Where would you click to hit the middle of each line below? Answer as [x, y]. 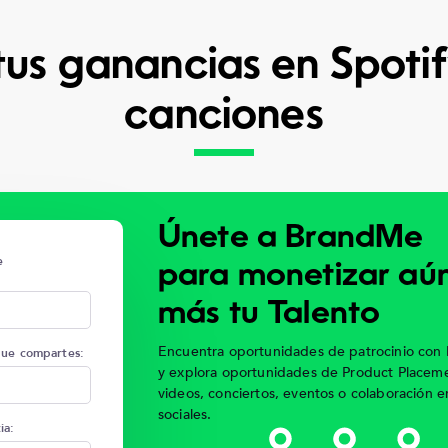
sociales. [185, 415]
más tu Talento [269, 315]
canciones [224, 117]
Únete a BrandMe [291, 239]
